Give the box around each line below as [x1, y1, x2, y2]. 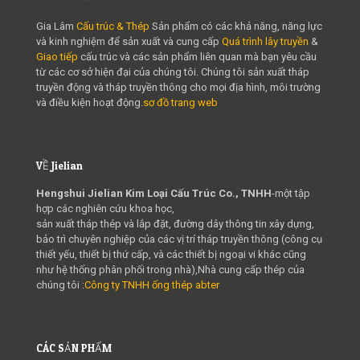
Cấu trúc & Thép [76, 19, 149, 32]
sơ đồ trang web [143, 96, 218, 108]
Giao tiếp [36, 50, 78, 63]
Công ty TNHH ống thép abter [84, 278, 219, 291]
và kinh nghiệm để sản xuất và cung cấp [36, 35, 222, 47]
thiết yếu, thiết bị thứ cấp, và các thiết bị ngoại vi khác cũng [36, 247, 306, 260]
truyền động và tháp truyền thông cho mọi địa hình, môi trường [36, 80, 321, 93]
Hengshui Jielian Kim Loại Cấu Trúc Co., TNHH [36, 186, 272, 199]
